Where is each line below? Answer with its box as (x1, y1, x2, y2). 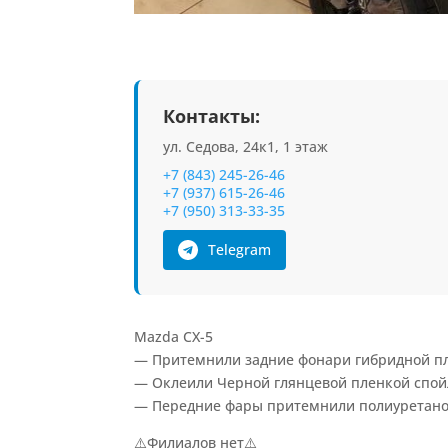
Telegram (208, 239, 272, 259)
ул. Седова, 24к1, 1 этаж (163, 136, 329, 156)
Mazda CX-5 (134, 326, 214, 346)
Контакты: (163, 103, 261, 128)
